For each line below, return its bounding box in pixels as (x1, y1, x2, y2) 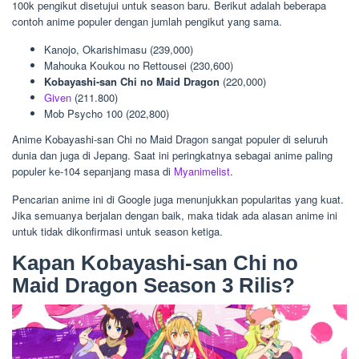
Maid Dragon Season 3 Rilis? (12, 272, 295, 297)
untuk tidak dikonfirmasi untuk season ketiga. (12, 223, 223, 239)
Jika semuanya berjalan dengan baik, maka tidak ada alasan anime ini (12, 207, 337, 223)
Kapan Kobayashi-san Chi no (12, 250, 298, 275)
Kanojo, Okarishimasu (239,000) (44, 42, 193, 58)
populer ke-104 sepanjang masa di (12, 163, 174, 179)
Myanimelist (174, 163, 230, 179)
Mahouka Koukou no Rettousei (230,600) (44, 58, 233, 74)
